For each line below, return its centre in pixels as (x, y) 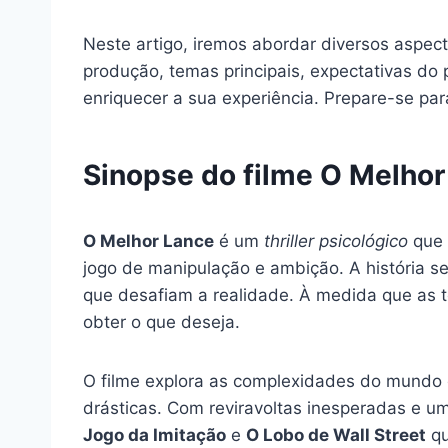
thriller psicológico (336, 240)
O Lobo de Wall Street (336, 434)
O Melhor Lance (148, 240)
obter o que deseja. (161, 321)
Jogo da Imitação (154, 434)
